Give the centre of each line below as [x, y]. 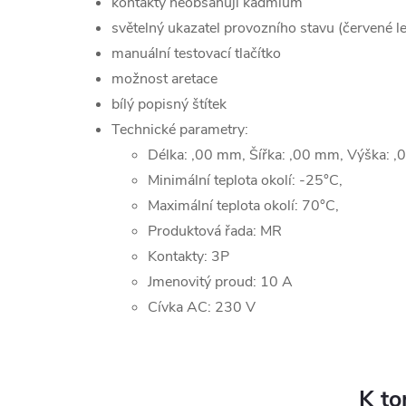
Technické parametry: [180, 130]
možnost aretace [164, 79]
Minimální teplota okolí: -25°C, [245, 180]
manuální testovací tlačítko [196, 53]
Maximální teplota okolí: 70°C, [243, 206]
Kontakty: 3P [188, 256]
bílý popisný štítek [169, 104]
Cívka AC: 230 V [202, 307]
